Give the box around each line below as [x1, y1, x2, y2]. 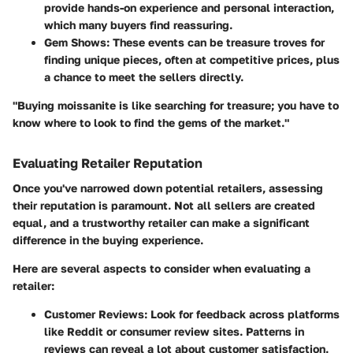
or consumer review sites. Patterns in [103, 325, 304, 339]
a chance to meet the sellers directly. [44, 70, 243, 84]
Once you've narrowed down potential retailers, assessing [13, 181, 323, 195]
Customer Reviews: [44, 307, 147, 321]
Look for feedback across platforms [147, 307, 340, 321]
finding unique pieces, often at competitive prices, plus [44, 53, 340, 67]
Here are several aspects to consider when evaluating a [13, 262, 310, 276]
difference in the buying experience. [13, 233, 203, 247]
